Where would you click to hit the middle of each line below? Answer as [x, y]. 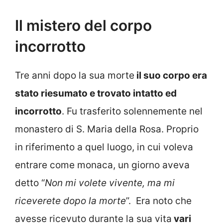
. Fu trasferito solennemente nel [132, 111]
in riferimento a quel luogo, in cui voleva [104, 147]
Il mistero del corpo [83, 25]
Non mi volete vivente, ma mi [110, 183]
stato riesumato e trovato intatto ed [96, 93]
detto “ [30, 183]
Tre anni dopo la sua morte [75, 75]
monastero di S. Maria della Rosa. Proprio [107, 129]
